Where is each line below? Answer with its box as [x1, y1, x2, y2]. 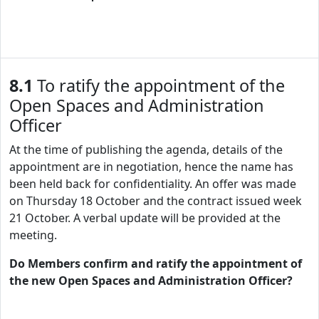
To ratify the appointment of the [33, 74, 285, 97]
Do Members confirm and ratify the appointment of [9, 256, 302, 271]
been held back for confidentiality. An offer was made [9, 176, 296, 192]
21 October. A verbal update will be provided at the [9, 210, 281, 226]
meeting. [9, 227, 57, 243]
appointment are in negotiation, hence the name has [9, 159, 293, 174]
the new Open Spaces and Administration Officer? [9, 273, 293, 288]
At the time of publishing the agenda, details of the [9, 142, 283, 157]
